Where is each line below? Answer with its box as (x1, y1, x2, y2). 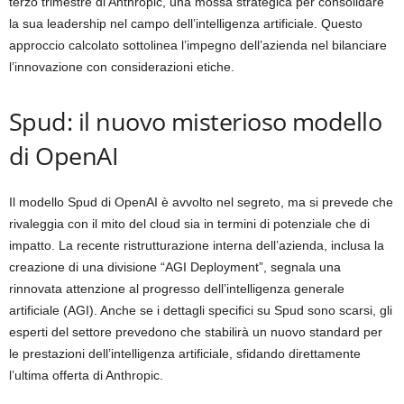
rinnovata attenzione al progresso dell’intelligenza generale (9, 281, 344, 296)
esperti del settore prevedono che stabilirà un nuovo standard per (9, 325, 382, 339)
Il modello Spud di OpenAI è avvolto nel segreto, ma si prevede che (9, 195, 393, 209)
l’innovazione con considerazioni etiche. (9, 60, 234, 74)
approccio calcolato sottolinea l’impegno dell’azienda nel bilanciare (9, 38, 387, 52)
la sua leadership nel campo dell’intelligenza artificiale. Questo (9, 16, 363, 31)
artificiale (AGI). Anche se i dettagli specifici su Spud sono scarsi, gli (9, 303, 392, 317)
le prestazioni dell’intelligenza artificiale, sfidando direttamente (9, 346, 361, 361)
